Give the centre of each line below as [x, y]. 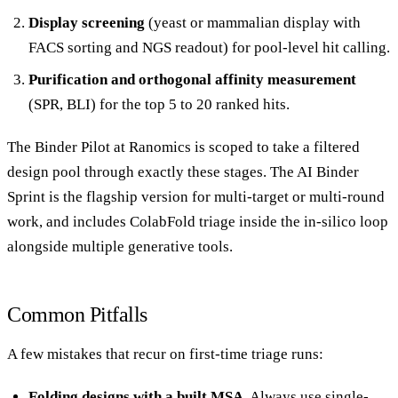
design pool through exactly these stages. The [152, 171]
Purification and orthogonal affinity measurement [192, 79]
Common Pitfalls [77, 314]
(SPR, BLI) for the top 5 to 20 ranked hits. [159, 104]
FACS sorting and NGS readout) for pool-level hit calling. [209, 47]
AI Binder [328, 171]
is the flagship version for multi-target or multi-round [215, 196]
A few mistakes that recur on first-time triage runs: [165, 354]
